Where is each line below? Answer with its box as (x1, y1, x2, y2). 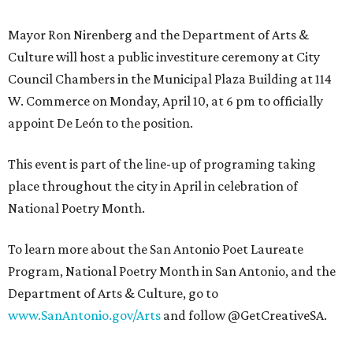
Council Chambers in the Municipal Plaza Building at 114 (8, 71, 332, 87)
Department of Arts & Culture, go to (8, 285, 218, 301)
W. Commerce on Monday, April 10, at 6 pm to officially (8, 93, 323, 109)
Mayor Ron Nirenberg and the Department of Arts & (8, 27, 309, 43)
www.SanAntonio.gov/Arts (8, 307, 161, 323)
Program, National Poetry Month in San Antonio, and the (8, 263, 336, 279)
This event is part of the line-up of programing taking (8, 156, 316, 172)
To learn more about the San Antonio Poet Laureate (8, 241, 303, 257)
